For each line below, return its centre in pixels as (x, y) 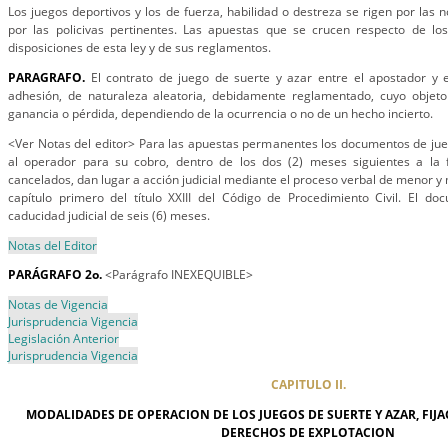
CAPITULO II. (308, 384)
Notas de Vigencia (58, 304)
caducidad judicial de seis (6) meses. (109, 215)
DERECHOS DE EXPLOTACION (308, 432)
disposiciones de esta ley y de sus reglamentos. (139, 47)
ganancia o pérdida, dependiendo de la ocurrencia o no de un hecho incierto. (220, 113)
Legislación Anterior (63, 338)
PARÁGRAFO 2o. (55, 274)
